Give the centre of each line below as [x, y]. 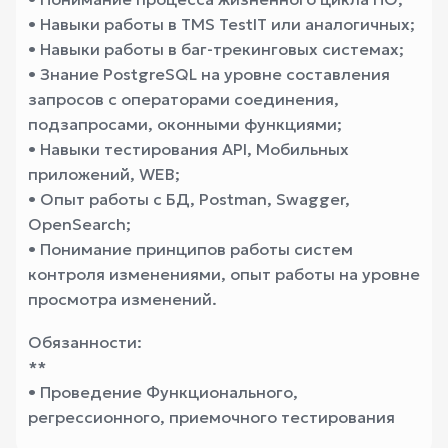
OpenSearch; [79, 224]
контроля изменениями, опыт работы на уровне [224, 274]
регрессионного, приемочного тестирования [211, 417]
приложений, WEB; [104, 174]
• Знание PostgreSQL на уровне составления [209, 74]
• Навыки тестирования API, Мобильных [188, 149]
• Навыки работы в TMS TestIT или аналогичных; [221, 24]
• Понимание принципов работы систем [190, 249]
